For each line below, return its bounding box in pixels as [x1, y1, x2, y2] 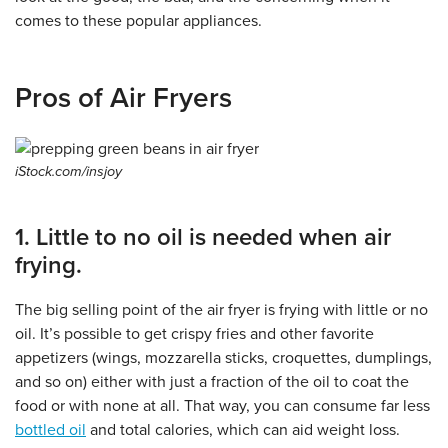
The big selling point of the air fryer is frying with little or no [15, 300, 428, 321]
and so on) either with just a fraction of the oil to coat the [15, 372, 409, 393]
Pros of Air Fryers [15, 81, 232, 116]
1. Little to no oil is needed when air [15, 223, 391, 253]
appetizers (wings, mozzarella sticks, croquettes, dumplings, [15, 348, 432, 369]
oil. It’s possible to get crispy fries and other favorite [15, 324, 374, 345]
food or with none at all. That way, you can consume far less [15, 396, 430, 417]
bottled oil [15, 420, 86, 441]
